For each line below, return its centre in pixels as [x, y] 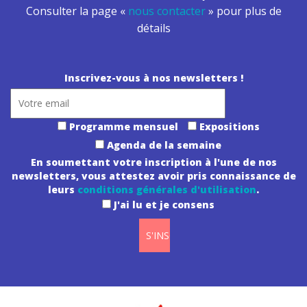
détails [153, 28]
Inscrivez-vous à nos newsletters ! [153, 78]
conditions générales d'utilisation [167, 189]
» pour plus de [243, 11]
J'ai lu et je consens [164, 205]
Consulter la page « [77, 11]
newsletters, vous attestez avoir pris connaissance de [153, 176]
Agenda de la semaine [164, 145]
